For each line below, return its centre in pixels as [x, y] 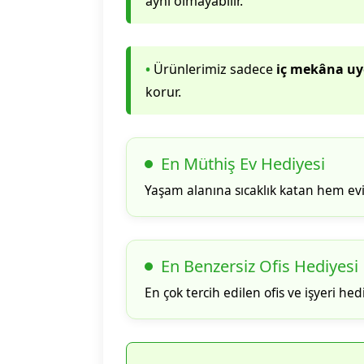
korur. [163, 92]
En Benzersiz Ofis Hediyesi [259, 266]
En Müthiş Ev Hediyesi [243, 164]
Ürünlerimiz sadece [213, 69]
